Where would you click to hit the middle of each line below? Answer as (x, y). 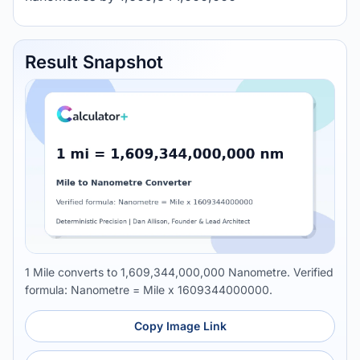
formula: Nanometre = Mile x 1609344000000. (149, 290)
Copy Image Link (180, 326)
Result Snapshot (94, 62)
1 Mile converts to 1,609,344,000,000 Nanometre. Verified (179, 272)
